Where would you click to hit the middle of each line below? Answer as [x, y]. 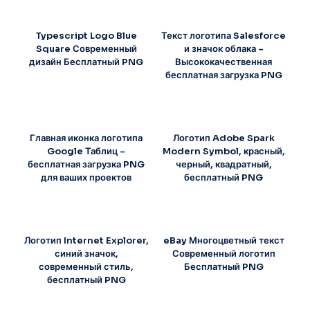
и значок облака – [224, 49]
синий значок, [86, 254]
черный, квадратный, [224, 165]
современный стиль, [86, 267]
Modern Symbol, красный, [224, 152]
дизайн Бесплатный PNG [86, 62]
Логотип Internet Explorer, [86, 241]
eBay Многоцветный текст [224, 241]
